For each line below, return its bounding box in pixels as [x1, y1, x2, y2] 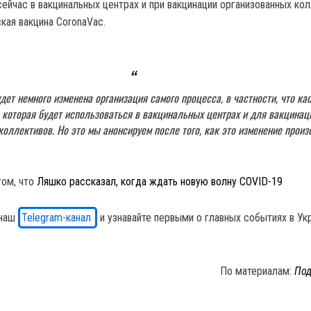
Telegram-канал [22, 211, 94, 224]
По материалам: [220, 264, 295, 278]
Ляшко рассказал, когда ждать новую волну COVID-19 [37, 175, 283, 188]
